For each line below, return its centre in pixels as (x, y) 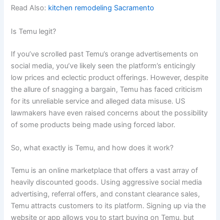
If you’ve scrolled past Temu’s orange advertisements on (105, 54)
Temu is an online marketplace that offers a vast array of (105, 170)
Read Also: (30, 8)
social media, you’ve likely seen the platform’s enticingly (103, 66)
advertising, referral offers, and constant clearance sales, (106, 194)
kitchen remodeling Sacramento (101, 8)
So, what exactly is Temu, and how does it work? (92, 148)
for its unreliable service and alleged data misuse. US (98, 101)
